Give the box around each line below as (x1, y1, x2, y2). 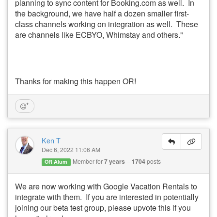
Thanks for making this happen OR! (15, 76, 136, 87)
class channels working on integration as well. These (15, 18, 198, 30)
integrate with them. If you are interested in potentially (15, 191, 199, 202)
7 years (104, 157, 125, 166)
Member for (72, 157, 104, 166)
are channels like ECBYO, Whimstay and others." (15, 29, 183, 41)
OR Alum (45, 158, 68, 166)
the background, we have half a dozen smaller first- (15, 8, 189, 19)
